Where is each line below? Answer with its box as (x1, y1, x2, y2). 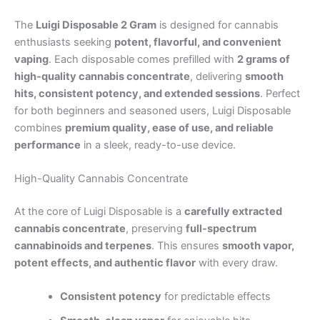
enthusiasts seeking (14, 35, 114, 49)
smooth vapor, (222, 239, 294, 252)
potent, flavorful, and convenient (114, 35, 281, 49)
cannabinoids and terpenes (14, 239, 151, 252)
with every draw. (196, 256, 278, 269)
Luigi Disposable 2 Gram (36, 18, 156, 31)
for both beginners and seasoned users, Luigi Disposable (14, 104, 291, 117)
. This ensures (151, 239, 222, 252)
